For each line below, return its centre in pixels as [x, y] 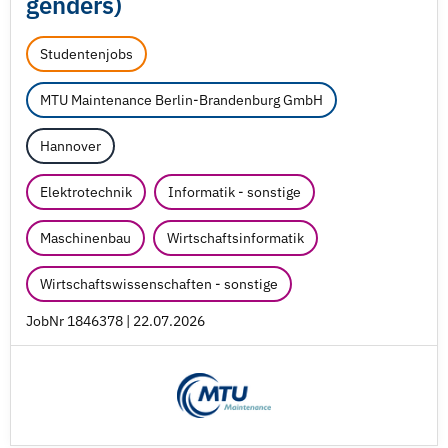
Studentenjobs [86, 54]
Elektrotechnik [86, 192]
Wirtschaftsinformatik [235, 238]
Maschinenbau [85, 238]
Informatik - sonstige [234, 192]
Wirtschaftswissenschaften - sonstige [159, 284]
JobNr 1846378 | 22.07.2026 [115, 321]
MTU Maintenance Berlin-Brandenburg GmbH [181, 100]
